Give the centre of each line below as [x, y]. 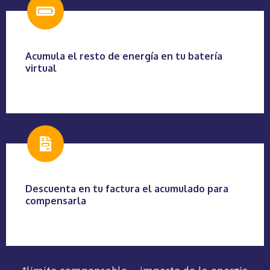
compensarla [56, 201]
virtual [41, 68]
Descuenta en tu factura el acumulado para [127, 189]
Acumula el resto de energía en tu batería [124, 56]
